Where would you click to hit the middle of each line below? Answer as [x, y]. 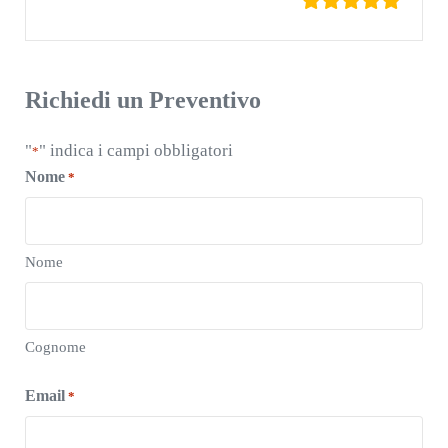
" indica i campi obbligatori [135, 151]
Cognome [55, 347]
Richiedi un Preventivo [142, 99]
